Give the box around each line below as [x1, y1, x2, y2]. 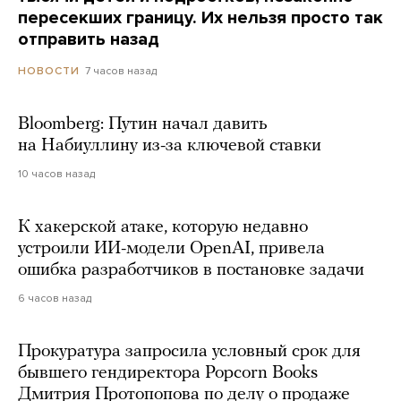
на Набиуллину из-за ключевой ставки [18, 137, 321, 156]
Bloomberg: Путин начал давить [18, 115, 268, 134]
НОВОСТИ [18, 64, 80, 78]
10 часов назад [18, 167, 95, 181]
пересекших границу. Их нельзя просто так [18, 7, 383, 30]
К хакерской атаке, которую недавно [18, 218, 308, 237]
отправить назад [18, 29, 159, 51]
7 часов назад [85, 64, 157, 78]
